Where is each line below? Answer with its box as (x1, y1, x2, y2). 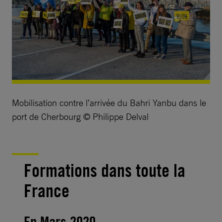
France (24, 179, 69, 202)
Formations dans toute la (24, 159, 185, 181)
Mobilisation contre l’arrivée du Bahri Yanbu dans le (12, 97, 206, 108)
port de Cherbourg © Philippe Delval (12, 111, 149, 122)
